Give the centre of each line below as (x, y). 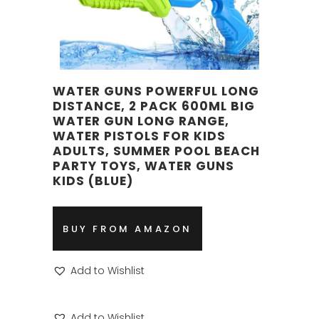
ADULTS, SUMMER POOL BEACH (156, 151)
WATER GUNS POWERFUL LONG (156, 91)
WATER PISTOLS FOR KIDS (139, 136)
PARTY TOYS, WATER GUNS (143, 166)
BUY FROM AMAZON (127, 229)
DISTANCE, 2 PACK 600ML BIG (154, 106)
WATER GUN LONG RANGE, (141, 121)
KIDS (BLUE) (93, 181)
